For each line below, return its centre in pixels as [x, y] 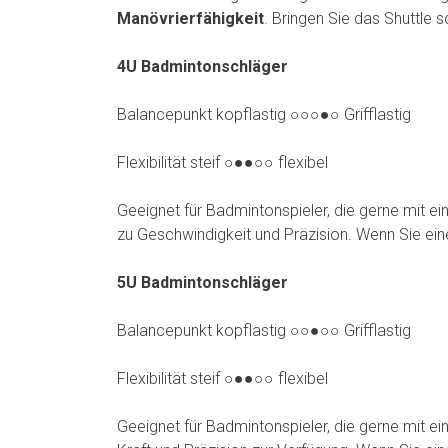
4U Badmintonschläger [202, 67]
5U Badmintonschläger [202, 283]
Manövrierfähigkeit [190, 19]
